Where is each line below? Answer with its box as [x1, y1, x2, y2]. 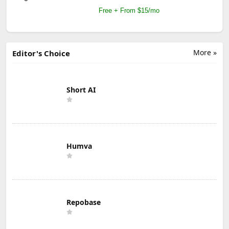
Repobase [66, 197, 101, 207]
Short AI [66, 84, 96, 95]
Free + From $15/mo [98, 6, 159, 14]
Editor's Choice [12, 48, 70, 58]
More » [193, 47, 217, 57]
